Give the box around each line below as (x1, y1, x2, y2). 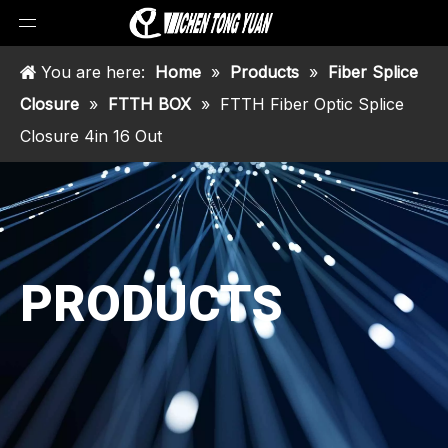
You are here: (36, 62, 150, 82)
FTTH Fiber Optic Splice (220, 94, 404, 114)
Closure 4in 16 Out (20, 126, 162, 146)
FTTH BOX (108, 94, 191, 114)
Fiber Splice (328, 62, 418, 82)
